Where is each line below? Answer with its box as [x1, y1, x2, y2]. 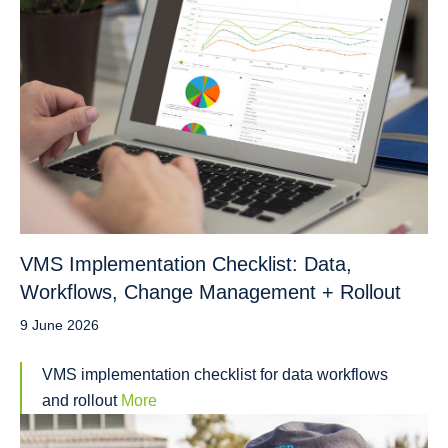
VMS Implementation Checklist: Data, [20, 252, 352, 275]
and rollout [42, 391, 121, 409]
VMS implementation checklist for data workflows [42, 365, 388, 383]
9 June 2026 [20, 316, 99, 333]
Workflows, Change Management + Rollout [20, 280, 401, 303]
